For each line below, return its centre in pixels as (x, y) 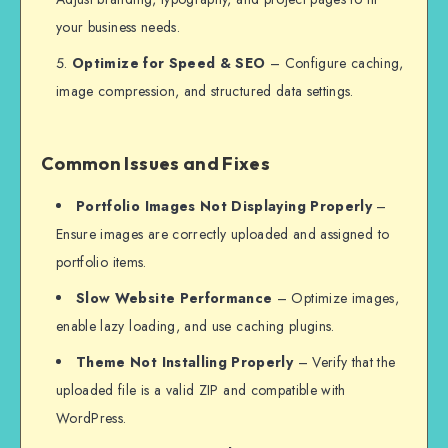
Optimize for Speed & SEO (169, 63)
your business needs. (118, 27)
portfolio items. (101, 261)
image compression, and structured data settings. (205, 91)
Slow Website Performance (174, 297)
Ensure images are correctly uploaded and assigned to (223, 233)
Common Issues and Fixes (156, 164)
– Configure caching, (334, 63)
